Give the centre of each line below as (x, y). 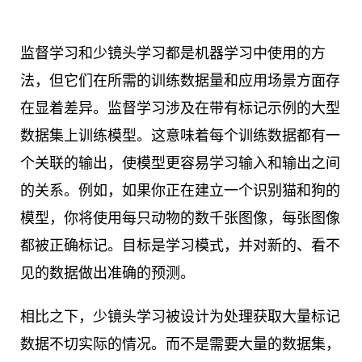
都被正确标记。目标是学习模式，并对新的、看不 (180, 246)
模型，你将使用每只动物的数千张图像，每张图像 (180, 218)
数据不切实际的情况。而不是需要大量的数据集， (180, 344)
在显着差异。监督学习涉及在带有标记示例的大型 (180, 108)
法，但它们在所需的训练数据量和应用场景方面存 (180, 81)
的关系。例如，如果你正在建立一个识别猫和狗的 (180, 191)
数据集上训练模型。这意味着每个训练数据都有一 (180, 136)
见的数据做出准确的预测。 (107, 273)
